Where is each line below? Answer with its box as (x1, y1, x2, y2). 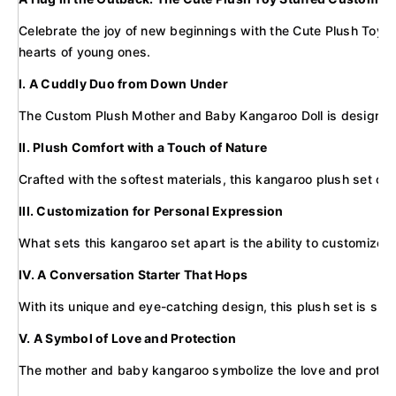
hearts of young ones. (19, 44, 151, 60)
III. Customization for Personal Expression (19, 203, 284, 219)
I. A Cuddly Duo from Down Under (19, 76, 228, 92)
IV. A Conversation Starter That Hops (19, 267, 247, 283)
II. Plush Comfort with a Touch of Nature (19, 140, 267, 156)
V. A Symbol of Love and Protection (19, 331, 237, 346)
